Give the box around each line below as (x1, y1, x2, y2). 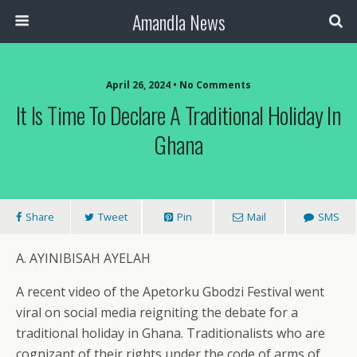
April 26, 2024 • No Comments (106, 78, 251, 92)
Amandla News (131, 7, 226, 36)
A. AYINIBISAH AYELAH (16, 249, 151, 267)
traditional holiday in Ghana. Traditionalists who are (16, 324, 325, 342)
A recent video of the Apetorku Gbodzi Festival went (16, 283, 324, 300)
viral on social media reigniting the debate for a (16, 304, 298, 321)
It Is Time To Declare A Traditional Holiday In (15, 98, 342, 131)
